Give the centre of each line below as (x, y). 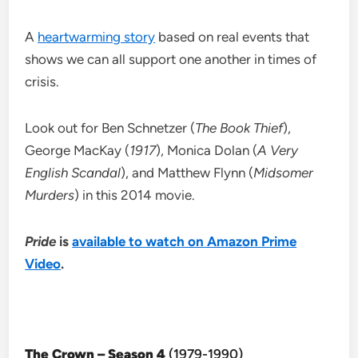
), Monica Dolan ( (207, 151)
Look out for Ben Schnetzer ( (110, 128)
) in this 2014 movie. (135, 195)
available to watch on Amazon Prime (185, 242)
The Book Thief (239, 128)
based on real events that (233, 37)
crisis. (42, 82)
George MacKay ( (78, 151)
